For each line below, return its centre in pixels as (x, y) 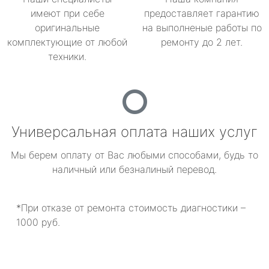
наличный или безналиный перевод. (134, 169)
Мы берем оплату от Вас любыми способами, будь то (134, 155)
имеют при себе (67, 13)
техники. (67, 56)
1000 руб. (38, 222)
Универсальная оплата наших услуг (134, 132)
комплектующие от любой (67, 42)
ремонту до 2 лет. (202, 42)
